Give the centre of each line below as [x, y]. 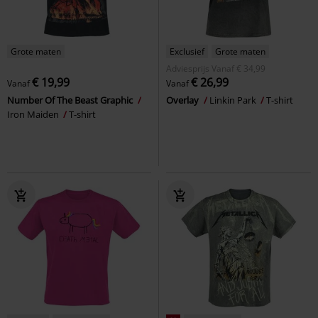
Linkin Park [234, 100]
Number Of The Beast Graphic [71, 100]
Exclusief [187, 51]
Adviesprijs [188, 68]
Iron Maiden [34, 114]
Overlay [183, 100]
